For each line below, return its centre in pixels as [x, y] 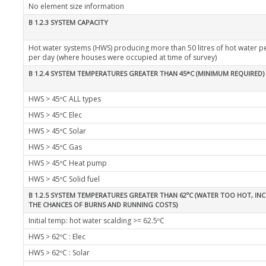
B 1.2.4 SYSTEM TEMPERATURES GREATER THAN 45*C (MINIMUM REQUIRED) [146, 73]
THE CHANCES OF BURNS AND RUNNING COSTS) [103, 205]
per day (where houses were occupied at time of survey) [123, 57]
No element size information [76, 6]
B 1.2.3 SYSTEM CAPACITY [68, 22]
